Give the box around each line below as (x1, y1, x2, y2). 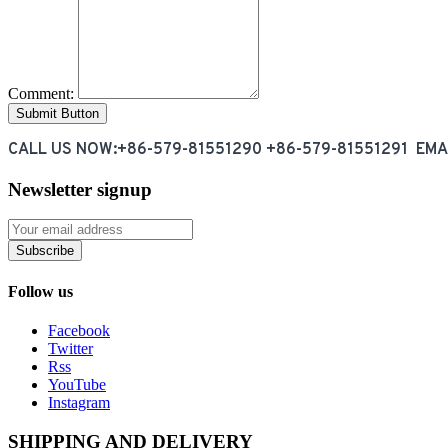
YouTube (48, 375, 106, 393)
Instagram (48, 393, 110, 411)
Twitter (48, 339, 93, 357)
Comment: (8, 84, 74, 102)
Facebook (48, 321, 110, 339)
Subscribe (16, 243, 74, 259)
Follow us (8, 282, 73, 300)
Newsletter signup (8, 178, 152, 200)
